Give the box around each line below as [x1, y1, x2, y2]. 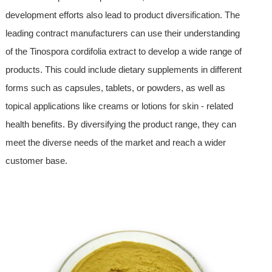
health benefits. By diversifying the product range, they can [5, 119, 236, 130]
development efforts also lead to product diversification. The [5, 10, 240, 21]
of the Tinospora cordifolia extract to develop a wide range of [5, 46, 242, 57]
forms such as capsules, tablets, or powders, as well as [5, 83, 225, 93]
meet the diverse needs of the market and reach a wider [5, 137, 226, 148]
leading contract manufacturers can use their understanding [5, 28, 240, 39]
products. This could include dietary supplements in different [5, 64, 242, 75]
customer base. [5, 155, 67, 166]
